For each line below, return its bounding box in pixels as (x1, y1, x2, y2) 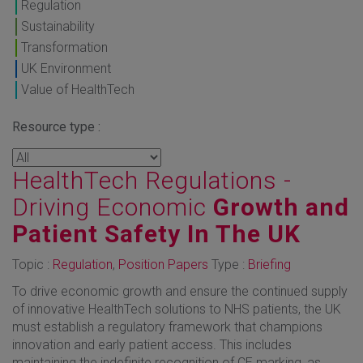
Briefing (248, 256, 291, 272)
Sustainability (21, 18, 95, 34)
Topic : (12, 256, 53, 272)
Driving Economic (12, 192, 213, 221)
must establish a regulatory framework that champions (12, 318, 322, 335)
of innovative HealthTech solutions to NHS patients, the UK (12, 301, 341, 317)
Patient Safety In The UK (12, 219, 301, 248)
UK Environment (21, 60, 111, 76)
